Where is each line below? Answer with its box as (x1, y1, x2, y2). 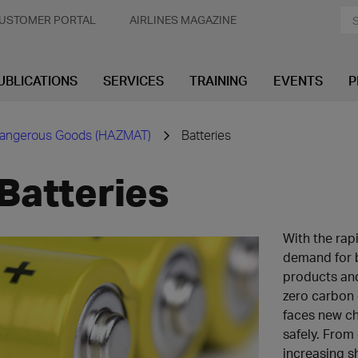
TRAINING (189, 72, 248, 89)
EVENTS (273, 72, 323, 89)
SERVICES (103, 72, 164, 89)
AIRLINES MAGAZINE (129, 13, 237, 26)
